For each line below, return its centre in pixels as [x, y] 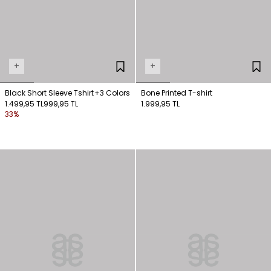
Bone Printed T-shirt [177, 93]
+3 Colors [112, 93]
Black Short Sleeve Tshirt [49, 93]
